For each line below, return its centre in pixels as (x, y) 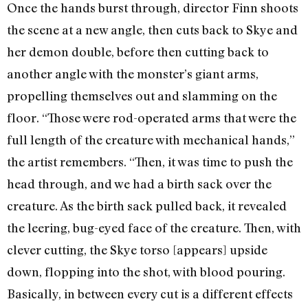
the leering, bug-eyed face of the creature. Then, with (154, 227)
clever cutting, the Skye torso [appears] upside (137, 249)
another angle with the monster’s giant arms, (133, 73)
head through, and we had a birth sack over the (139, 183)
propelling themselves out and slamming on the (142, 95)
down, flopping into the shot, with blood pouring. (146, 271)
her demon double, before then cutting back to (138, 51)
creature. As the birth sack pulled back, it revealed (147, 205)
